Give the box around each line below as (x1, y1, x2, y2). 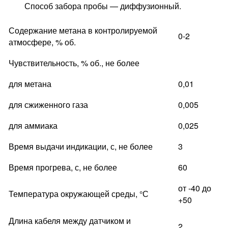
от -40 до (178, 182, 211, 194)
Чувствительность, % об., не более (9, 57, 139, 69)
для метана (9, 78, 51, 90)
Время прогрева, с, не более (9, 161, 117, 174)
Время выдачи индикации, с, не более (9, 140, 153, 153)
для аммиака (9, 120, 58, 132)
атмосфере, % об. (9, 36, 76, 48)
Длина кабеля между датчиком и (9, 215, 131, 227)
